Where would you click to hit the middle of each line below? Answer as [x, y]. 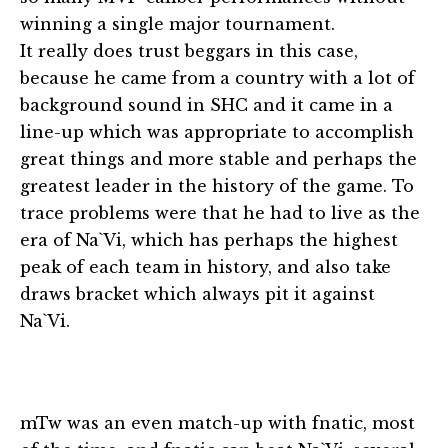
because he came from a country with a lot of [217, 77]
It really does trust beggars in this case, [189, 50]
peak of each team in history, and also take [205, 266]
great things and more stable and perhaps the [218, 158]
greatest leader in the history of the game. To [217, 185]
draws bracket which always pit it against [197, 293]
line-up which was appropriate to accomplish [217, 131]
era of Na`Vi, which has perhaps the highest [209, 239]
